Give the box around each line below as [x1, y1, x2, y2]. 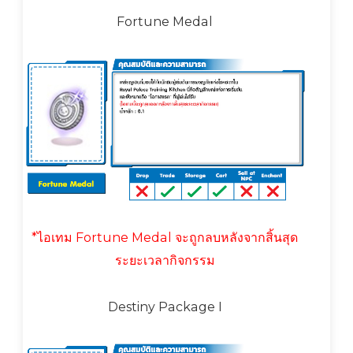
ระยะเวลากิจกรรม [114, 253, 215, 269]
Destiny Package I [107, 299, 222, 315]
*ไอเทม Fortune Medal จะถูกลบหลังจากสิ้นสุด [32, 230, 298, 246]
